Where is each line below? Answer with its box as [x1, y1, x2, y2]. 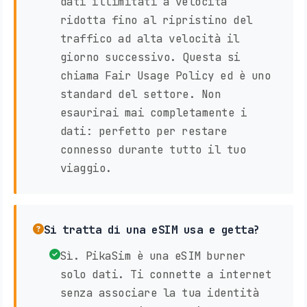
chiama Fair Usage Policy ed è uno [60, 69, 271, 84]
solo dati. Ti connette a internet [60, 267, 271, 282]
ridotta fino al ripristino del [60, 13, 253, 28]
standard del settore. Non [60, 87, 221, 102]
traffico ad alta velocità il [60, 32, 240, 47]
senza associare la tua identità [60, 286, 259, 301]
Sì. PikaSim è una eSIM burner [60, 249, 245, 264]
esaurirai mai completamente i [60, 106, 247, 121]
